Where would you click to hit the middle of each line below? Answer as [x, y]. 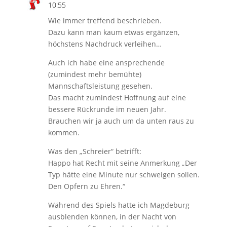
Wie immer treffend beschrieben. [105, 20]
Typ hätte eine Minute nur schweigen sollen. [124, 174]
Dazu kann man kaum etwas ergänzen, [113, 32]
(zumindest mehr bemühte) [94, 74]
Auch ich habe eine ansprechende [106, 62]
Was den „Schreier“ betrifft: [94, 151]
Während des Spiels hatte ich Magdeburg [119, 205]
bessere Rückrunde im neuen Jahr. [107, 109]
